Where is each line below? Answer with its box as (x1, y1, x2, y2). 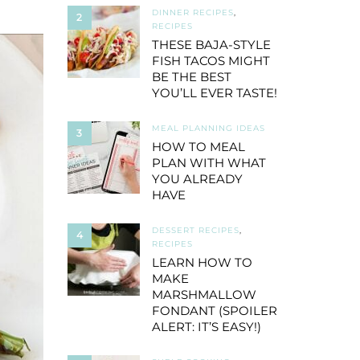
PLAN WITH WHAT (151, 155, 266, 170)
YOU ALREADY (151, 171, 243, 186)
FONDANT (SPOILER (151, 303, 277, 318)
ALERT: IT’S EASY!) (151, 319, 261, 334)
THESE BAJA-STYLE (151, 37, 271, 52)
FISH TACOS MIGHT (151, 53, 270, 68)
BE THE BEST (151, 69, 231, 84)
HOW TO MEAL (151, 139, 245, 154)
